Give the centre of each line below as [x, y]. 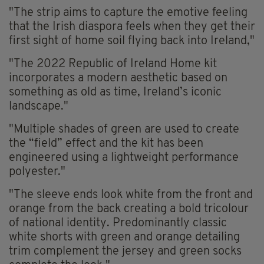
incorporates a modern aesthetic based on [118, 79]
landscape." [39, 107]
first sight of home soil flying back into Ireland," [132, 42]
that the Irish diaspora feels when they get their [132, 27]
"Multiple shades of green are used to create [124, 130]
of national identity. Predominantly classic [118, 224]
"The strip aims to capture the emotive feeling [128, 13]
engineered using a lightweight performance [124, 158]
